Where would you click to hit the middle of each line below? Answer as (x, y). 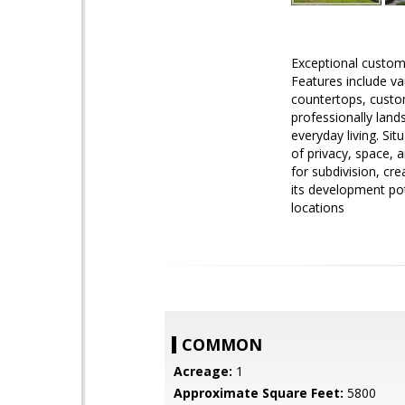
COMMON (222, 344)
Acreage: (203, 371)
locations (318, 207)
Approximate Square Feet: (259, 393)
